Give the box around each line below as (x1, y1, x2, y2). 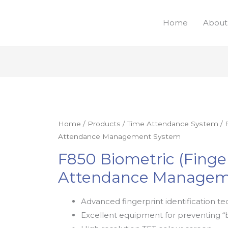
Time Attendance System (127, 120, 219, 128)
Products (88, 120, 121, 128)
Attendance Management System (58, 132, 181, 141)
